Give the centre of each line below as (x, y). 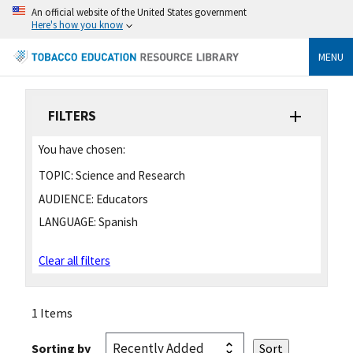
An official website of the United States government (139, 12)
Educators (121, 199)
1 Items (52, 312)
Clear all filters (74, 260)
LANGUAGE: (67, 222)
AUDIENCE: (66, 199)
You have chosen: (82, 149)
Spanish (117, 222)
